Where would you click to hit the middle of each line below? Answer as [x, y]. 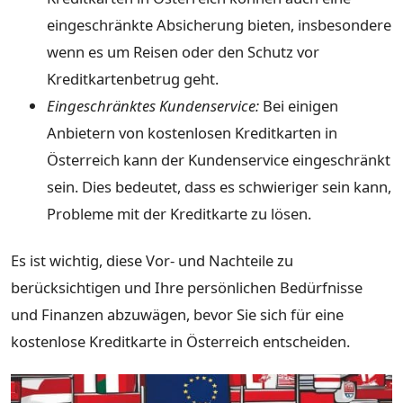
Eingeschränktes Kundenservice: [153, 106]
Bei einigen [299, 106]
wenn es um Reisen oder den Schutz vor [183, 52]
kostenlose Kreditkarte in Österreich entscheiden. [180, 341]
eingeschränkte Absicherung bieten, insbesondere [219, 25]
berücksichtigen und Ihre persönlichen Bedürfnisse [187, 287]
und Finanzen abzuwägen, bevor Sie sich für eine [177, 314]
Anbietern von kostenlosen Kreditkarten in [192, 133]
